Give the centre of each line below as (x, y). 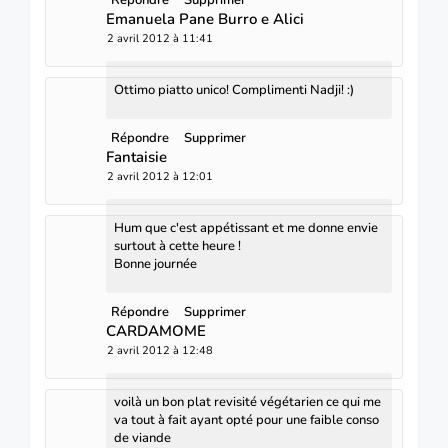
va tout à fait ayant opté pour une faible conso (246, 419)
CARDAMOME (156, 330)
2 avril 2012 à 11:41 (160, 38)
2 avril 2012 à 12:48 (160, 350)
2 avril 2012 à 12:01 (160, 176)
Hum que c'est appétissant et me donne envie (246, 227)
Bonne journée (155, 263)
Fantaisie (136, 156)
